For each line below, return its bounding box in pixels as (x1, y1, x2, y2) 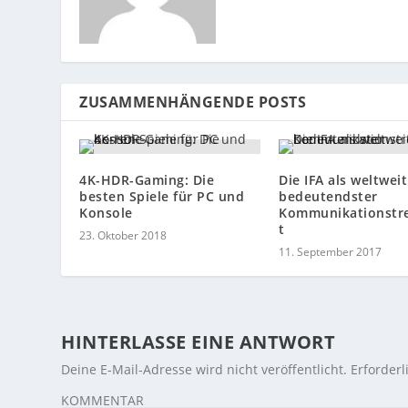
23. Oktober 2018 (79, 228, 168, 244)
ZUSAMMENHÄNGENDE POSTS (79, 92, 307, 113)
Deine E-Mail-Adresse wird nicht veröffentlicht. (61, 361, 348, 379)
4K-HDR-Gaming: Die (79, 171, 215, 189)
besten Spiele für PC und (79, 188, 245, 206)
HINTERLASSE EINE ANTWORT (61, 330, 336, 355)
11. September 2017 (279, 244, 382, 260)
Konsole (79, 204, 133, 222)
